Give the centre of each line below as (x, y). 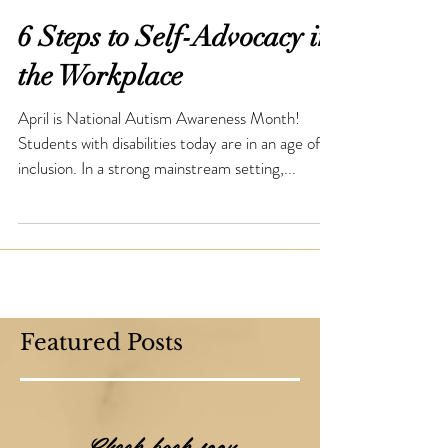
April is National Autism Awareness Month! (159, 166)
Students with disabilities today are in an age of (169, 191)
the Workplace (100, 124)
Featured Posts (101, 390)
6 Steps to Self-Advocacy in (175, 85)
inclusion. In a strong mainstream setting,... (157, 216)
